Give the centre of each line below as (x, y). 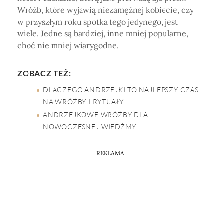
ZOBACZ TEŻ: (44, 73)
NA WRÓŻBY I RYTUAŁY (83, 102)
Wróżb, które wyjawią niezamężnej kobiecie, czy (105, 10)
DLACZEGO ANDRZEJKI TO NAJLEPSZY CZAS (121, 90)
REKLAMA (110, 153)
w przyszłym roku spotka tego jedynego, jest (97, 22)
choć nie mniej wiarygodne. (68, 45)
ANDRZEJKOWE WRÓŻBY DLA (96, 115)
